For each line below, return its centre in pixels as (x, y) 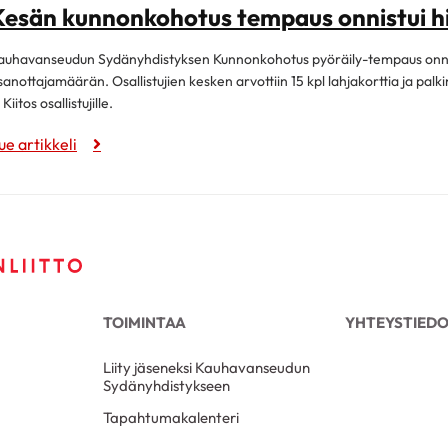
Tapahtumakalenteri (171, 418)
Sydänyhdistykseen (167, 386)
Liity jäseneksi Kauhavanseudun (207, 368)
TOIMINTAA (145, 322)
